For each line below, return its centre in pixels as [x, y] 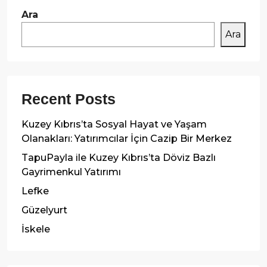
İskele [36, 229]
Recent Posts [69, 99]
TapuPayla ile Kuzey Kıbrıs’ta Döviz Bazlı [119, 157]
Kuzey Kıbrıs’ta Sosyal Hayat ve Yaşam [114, 124]
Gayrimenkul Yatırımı [71, 172]
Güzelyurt [44, 210]
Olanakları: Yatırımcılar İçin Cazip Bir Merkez [127, 138]
